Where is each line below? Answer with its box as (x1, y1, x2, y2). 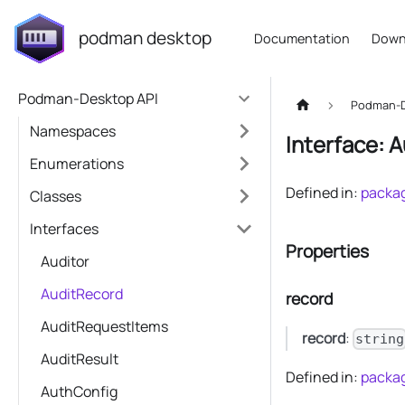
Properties (286, 240, 369, 264)
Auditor (41, 251, 89, 271)
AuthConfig (41, 381, 118, 401)
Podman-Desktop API (18, 89, 158, 108)
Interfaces (30, 219, 99, 239)
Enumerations (30, 154, 124, 174)
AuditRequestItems (41, 316, 168, 336)
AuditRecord (41, 284, 123, 304)
